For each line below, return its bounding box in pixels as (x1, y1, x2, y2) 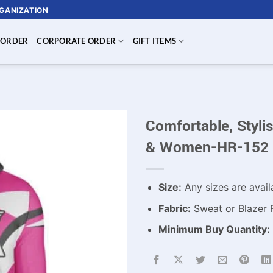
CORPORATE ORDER (37, 36, 116, 46)
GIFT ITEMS (132, 36, 177, 46)
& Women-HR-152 (146, 136, 269, 158)
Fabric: (158, 202, 191, 214)
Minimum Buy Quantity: (158, 223, 270, 236)
